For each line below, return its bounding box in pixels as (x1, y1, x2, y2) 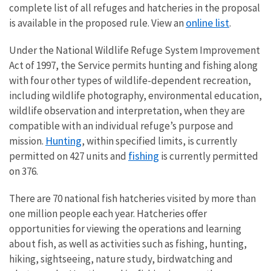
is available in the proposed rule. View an (9, 16, 186, 30)
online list (186, 15, 229, 30)
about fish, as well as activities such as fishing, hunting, (9, 237, 247, 250)
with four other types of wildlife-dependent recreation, (9, 73, 251, 87)
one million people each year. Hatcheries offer (9, 206, 207, 220)
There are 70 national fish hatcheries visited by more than (9, 191, 256, 205)
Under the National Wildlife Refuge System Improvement (9, 43, 260, 57)
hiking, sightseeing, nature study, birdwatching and (9, 252, 233, 266)
